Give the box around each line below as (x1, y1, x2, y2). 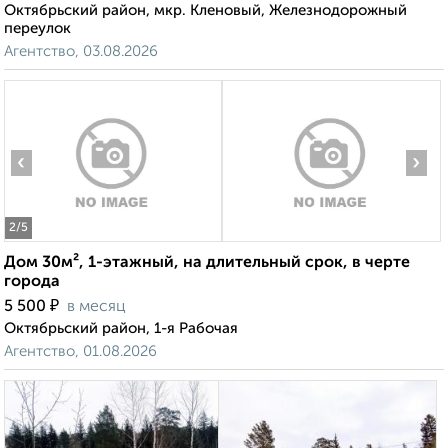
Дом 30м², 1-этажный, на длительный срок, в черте (4, 255, 410, 272)
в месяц (67, 299, 126, 316)
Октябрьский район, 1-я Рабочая (4, 321, 238, 337)
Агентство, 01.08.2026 (4, 344, 157, 360)
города (4, 274, 60, 291)
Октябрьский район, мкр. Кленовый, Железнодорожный (4, 3, 407, 19)
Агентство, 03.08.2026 (4, 44, 158, 60)
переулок (4, 21, 71, 37)
